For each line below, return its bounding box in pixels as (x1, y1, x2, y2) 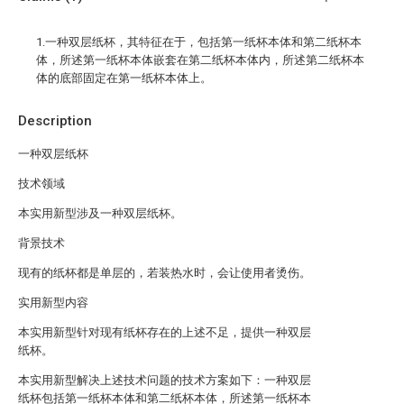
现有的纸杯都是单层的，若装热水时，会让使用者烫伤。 (18, 266, 311, 280)
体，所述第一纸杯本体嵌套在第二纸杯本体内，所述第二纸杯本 (36, 53, 364, 67)
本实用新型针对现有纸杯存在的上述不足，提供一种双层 (18, 326, 311, 339)
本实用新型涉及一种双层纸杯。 (18, 207, 182, 220)
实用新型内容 (18, 296, 88, 309)
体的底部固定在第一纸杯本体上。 (36, 71, 212, 85)
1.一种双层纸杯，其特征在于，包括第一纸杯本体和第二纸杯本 (36, 35, 362, 49)
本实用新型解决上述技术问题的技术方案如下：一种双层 (18, 373, 311, 387)
